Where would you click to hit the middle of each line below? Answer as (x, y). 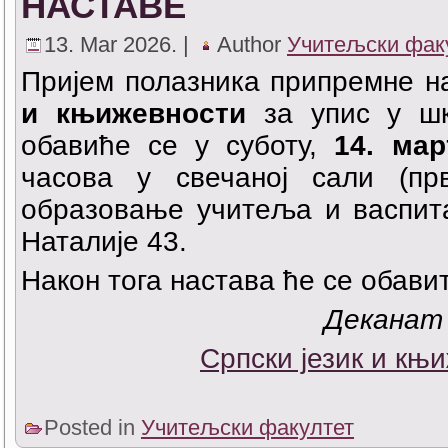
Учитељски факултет (247, 427)
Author (252, 44)
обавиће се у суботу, (178, 145)
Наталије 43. (104, 241)
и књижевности (142, 113)
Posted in (92, 427)
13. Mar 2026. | (119, 44)
